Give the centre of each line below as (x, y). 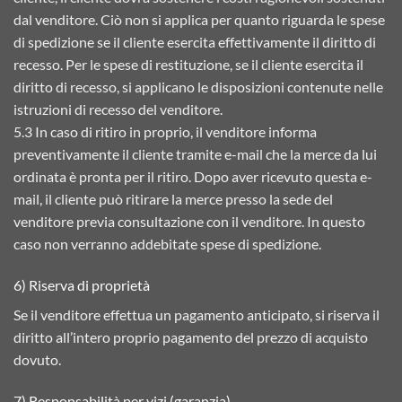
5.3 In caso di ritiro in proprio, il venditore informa (165, 132)
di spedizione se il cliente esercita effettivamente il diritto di (195, 42)
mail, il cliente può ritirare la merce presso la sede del (173, 199)
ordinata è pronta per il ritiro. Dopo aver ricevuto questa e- (193, 177)
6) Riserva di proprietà (82, 285)
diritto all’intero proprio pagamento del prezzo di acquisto (191, 337)
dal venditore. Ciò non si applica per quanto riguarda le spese (199, 20)
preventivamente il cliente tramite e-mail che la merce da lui (195, 154)
